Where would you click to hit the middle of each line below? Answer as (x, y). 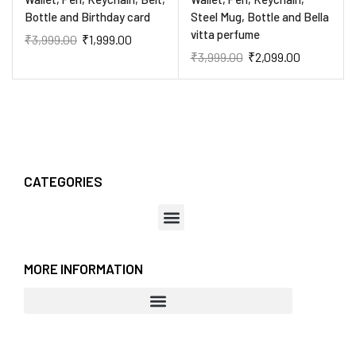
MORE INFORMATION (83, 269)
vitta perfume (225, 34)
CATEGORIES (63, 182)
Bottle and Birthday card (87, 16)
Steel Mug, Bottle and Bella (259, 16)
